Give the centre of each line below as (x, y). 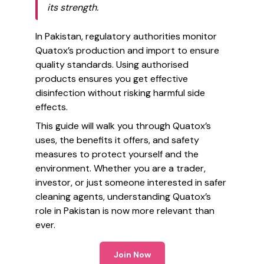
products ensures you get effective (112, 79)
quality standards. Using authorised (112, 65)
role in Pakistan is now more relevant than (125, 211)
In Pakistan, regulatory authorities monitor (126, 36)
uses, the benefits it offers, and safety (117, 140)
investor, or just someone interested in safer (131, 182)
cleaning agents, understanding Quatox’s (123, 197)
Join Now (132, 255)
